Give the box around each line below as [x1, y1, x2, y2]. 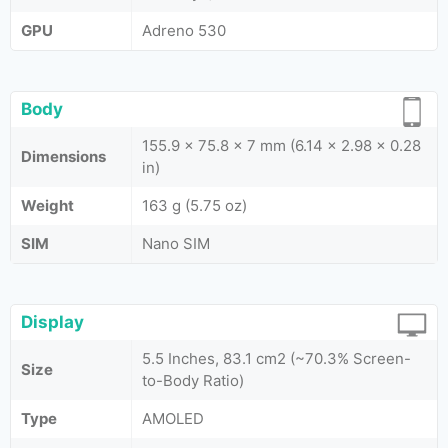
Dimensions [21, 147, 106, 166]
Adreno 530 [142, 21, 226, 40]
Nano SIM [142, 234, 210, 253]
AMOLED [142, 409, 204, 428]
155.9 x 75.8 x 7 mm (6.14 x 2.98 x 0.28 [142, 136, 421, 155]
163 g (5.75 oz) [142, 196, 247, 215]
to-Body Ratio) [142, 371, 244, 390]
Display [21, 312, 84, 332]
